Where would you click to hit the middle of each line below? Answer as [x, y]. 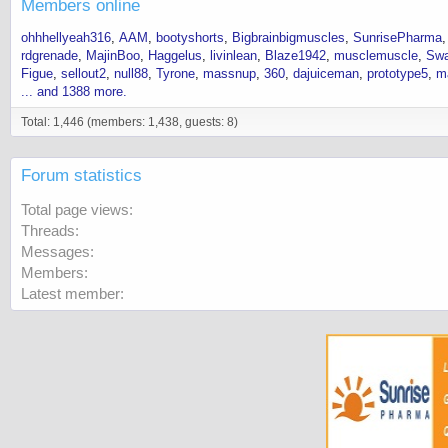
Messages [55, 252]
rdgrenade [49, 56]
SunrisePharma [397, 38]
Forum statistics [81, 176]
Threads [48, 231]
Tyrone [175, 74]
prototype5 [397, 74]
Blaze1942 [295, 56]
